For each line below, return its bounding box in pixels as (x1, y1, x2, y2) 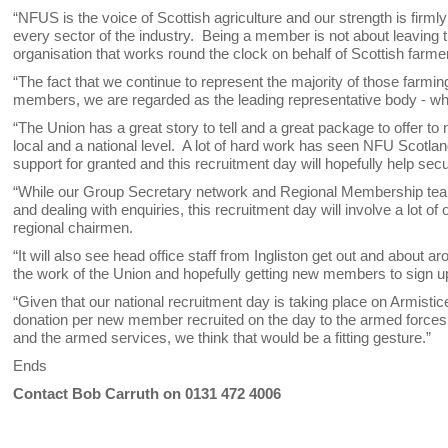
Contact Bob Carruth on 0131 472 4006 (13, 385, 282, 403)
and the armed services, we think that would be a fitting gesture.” (13, 329, 436, 347)
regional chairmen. (13, 219, 138, 237)
